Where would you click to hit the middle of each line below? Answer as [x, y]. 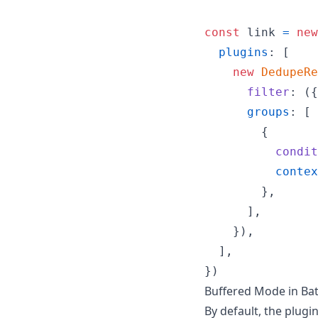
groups [268, 111]
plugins [243, 52]
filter [268, 92]
